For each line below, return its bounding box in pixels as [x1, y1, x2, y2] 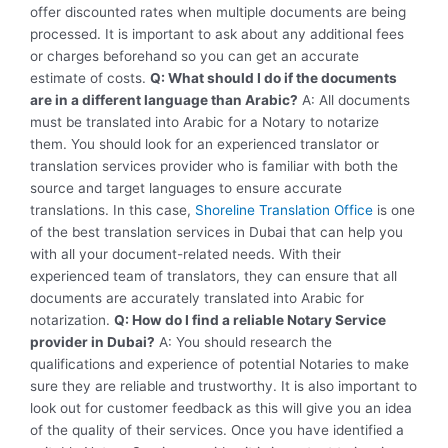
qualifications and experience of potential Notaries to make [30, 356, 409, 373]
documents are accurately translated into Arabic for [30, 290, 364, 307]
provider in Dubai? [30, 334, 155, 351]
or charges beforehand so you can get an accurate [30, 48, 359, 65]
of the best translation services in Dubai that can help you [30, 224, 403, 241]
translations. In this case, [30, 202, 195, 219]
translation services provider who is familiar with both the [30, 158, 398, 175]
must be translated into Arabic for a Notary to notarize [30, 114, 379, 131]
